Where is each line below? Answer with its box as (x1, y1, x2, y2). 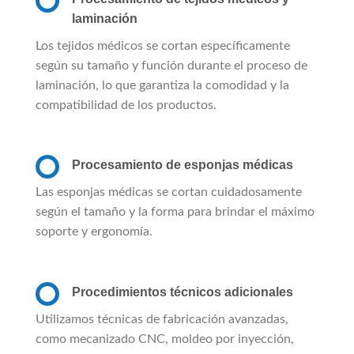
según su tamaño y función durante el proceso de (36, 58, 307, 72)
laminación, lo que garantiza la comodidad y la (36, 78, 289, 92)
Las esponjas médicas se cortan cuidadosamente (36, 186, 302, 199)
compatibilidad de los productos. (36, 98, 217, 111)
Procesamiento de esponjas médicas (72, 158, 293, 172)
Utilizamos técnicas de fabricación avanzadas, (36, 313, 288, 326)
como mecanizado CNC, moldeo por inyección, (36, 333, 294, 346)
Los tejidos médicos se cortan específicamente (36, 39, 290, 52)
